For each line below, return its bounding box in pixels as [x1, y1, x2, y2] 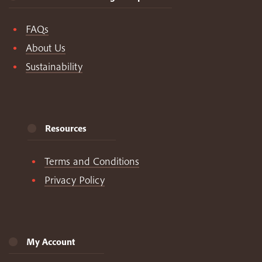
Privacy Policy [44, 173, 105, 187]
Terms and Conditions [44, 154, 139, 168]
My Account [26, 236, 75, 248]
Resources [45, 122, 87, 135]
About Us [25, 41, 65, 55]
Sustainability [25, 60, 82, 74]
